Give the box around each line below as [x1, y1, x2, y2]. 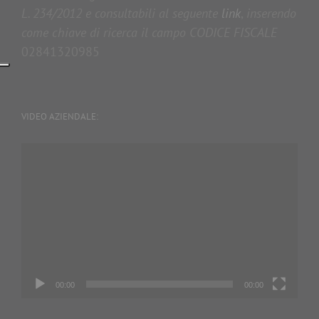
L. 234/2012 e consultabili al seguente [21, 4, 221, 21]
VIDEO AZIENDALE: [21, 110, 98, 122]
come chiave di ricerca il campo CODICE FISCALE [21, 23, 277, 41]
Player [21, 162, 54, 179]
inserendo [246, 4, 296, 21]
